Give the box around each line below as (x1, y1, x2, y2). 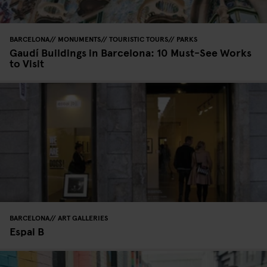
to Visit (10, 55, 44, 70)
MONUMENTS (58, 33, 101, 44)
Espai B (10, 223, 44, 238)
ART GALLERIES (58, 212, 108, 222)
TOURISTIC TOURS (109, 33, 168, 44)
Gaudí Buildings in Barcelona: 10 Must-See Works (10, 44, 252, 60)
